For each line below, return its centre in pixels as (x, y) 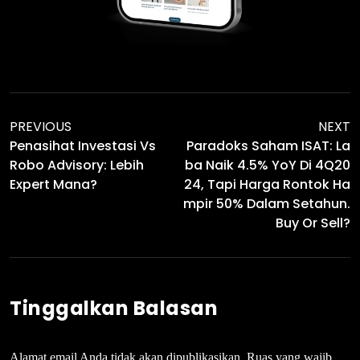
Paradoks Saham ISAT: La (268, 145)
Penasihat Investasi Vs (83, 145)
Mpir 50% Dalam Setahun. (267, 203)
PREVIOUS (41, 126)
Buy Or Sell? (313, 223)
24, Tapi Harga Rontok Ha (267, 184)
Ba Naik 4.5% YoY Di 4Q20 (268, 165)
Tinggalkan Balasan (114, 308)
